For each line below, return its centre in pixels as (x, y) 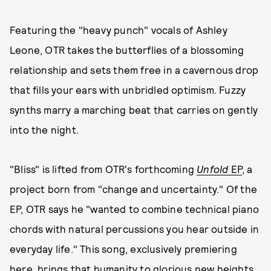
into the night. (44, 129)
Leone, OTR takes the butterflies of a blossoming (127, 50)
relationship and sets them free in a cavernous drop (134, 70)
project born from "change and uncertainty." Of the (134, 189)
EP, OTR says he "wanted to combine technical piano (135, 209)
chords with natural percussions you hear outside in (135, 229)
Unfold (213, 169)
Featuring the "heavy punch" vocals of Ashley (119, 30)
